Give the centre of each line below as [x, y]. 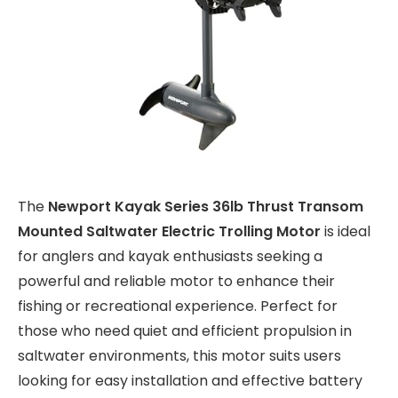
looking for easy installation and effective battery [190, 381]
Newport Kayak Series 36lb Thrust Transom [206, 207]
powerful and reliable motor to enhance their [176, 282]
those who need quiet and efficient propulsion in [185, 331]
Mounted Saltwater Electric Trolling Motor [169, 232]
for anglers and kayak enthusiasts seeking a [170, 257]
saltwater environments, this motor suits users [179, 356]
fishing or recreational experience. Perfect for [178, 306]
